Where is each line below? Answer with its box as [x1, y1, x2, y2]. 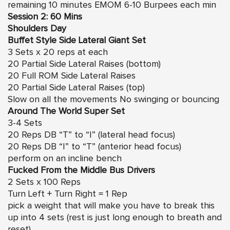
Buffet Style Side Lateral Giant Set [8, 35, 146, 45]
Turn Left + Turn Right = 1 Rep [8, 189, 127, 199]
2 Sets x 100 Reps [8, 177, 81, 187]
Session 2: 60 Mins [8, 12, 85, 22]
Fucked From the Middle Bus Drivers [8, 165, 155, 175]
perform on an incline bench [8, 154, 122, 163]
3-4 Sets [8, 118, 42, 128]
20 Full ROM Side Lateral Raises [8, 71, 136, 81]
